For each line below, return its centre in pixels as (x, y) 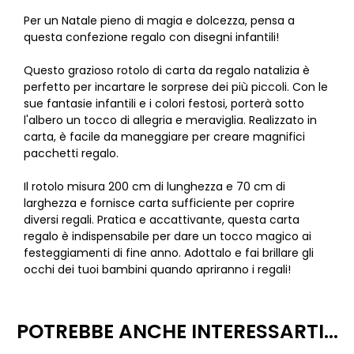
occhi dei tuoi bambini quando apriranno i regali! (157, 269)
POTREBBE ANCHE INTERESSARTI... (177, 331)
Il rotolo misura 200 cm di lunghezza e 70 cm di (154, 186)
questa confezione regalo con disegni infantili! (151, 37)
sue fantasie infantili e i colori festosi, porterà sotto (164, 104)
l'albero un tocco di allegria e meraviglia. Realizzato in (170, 120)
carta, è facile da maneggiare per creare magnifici (164, 137)
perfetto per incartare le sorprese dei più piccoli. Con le (176, 87)
